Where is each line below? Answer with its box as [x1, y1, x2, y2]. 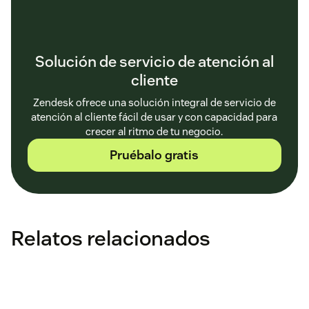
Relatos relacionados [11, 225, 210, 252]
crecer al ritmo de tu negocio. [86, 125, 223, 139]
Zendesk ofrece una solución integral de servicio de [33, 96, 276, 110]
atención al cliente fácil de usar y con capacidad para [31, 110, 278, 124]
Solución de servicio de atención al [35, 52, 274, 72]
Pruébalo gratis [110, 147, 199, 163]
